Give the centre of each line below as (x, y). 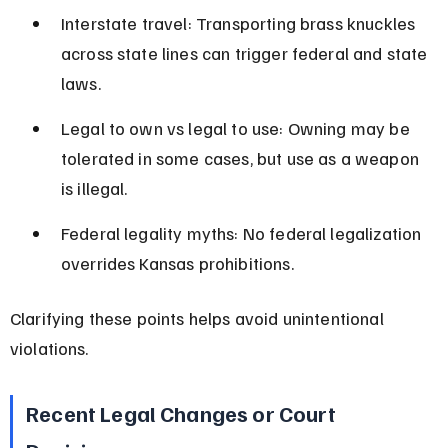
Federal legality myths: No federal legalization (243, 232)
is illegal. (94, 187)
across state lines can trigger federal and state (246, 52)
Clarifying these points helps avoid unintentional (198, 317)
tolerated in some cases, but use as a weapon (242, 157)
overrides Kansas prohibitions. (177, 262)
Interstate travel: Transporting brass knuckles (240, 22)
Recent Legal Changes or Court (183, 412)
